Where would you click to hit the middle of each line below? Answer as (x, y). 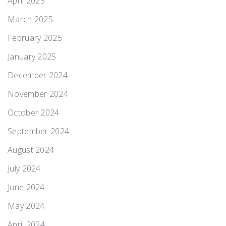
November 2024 (38, 94)
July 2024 (24, 168)
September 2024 (39, 131)
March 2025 (30, 19)
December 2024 (38, 75)
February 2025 (35, 38)
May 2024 (26, 206)
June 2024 (26, 187)
